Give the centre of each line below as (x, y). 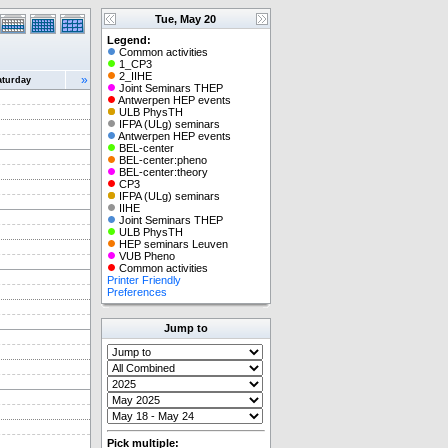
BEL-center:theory (162, 172)
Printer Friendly (144, 280)
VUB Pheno (145, 256)
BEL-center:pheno (161, 160)
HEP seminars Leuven (172, 244)
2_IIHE (134, 76)
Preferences (137, 292)
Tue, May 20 (185, 19)
